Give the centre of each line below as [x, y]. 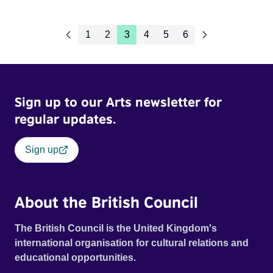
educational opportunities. [76, 257]
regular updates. [65, 119]
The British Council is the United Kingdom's [116, 228]
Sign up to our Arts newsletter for [118, 102]
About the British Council [106, 202]
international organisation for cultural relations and [132, 243]
